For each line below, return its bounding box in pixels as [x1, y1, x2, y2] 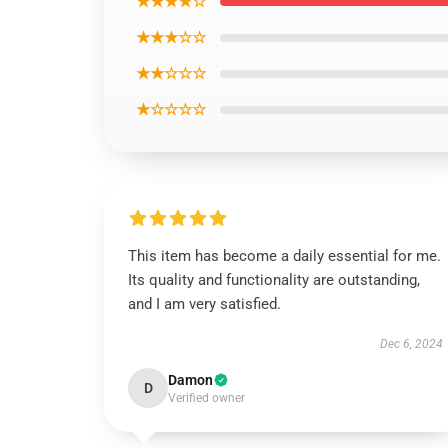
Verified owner [168, 391, 245, 405]
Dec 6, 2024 [379, 337, 443, 351]
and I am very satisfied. [128, 295, 281, 313]
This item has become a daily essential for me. [128, 247, 441, 265]
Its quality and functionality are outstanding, [128, 271, 420, 289]
